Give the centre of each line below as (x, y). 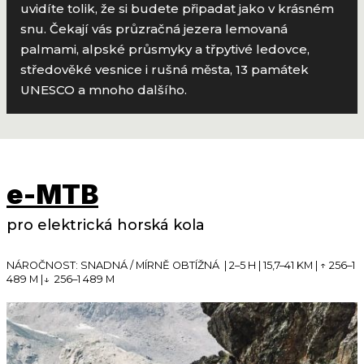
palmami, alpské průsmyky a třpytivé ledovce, (165, 49)
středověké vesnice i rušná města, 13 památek (165, 69)
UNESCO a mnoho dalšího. (104, 89)
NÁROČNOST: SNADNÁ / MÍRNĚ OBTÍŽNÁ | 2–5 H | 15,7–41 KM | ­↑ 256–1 (181, 265)
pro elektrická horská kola (106, 225)
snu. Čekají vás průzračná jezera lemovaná (154, 28)
